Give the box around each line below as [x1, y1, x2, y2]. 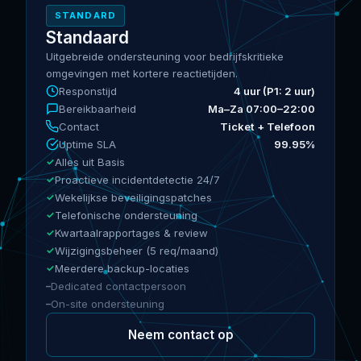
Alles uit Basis [55, 155, 125, 168]
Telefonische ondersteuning [55, 208, 197, 222]
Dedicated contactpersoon [51, 279, 186, 293]
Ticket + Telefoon [220, 119, 315, 133]
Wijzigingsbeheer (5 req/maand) [55, 243, 218, 257]
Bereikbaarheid [59, 102, 136, 115]
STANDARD [55, 9, 116, 21]
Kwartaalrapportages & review [55, 226, 208, 239]
